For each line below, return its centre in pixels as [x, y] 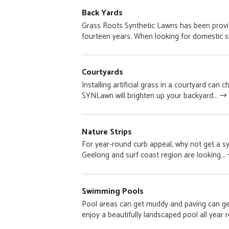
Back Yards [102, 13]
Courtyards [102, 73]
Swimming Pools [112, 192]
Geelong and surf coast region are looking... [154, 155]
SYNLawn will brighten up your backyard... [151, 96]
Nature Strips [107, 132]
